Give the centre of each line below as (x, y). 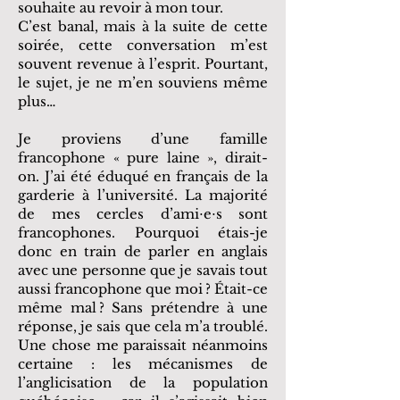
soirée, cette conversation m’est (143, 45)
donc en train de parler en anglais (143, 251)
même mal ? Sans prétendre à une (143, 308)
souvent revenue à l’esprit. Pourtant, (143, 64)
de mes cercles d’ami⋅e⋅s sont (143, 214)
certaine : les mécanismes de (143, 364)
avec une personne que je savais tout (143, 270)
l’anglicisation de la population (143, 383)
